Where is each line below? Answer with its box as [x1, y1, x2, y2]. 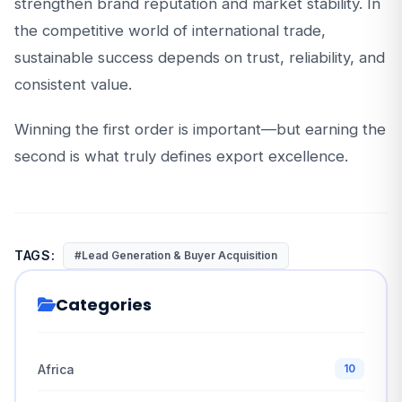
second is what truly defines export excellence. [14, 147, 348, 165]
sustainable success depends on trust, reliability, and [14, 48, 385, 66]
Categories [56, 293, 152, 316]
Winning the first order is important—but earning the [14, 120, 386, 138]
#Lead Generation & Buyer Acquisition [74, 249, 277, 262]
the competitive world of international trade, [14, 22, 326, 39]
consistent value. [14, 75, 132, 93]
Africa [38, 361, 74, 377]
